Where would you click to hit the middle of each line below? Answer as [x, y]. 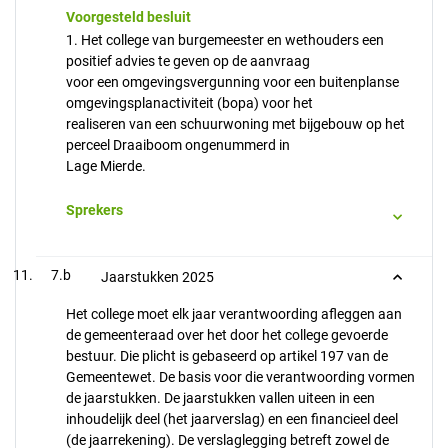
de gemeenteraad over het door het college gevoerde [227, 335]
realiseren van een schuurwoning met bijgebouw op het [235, 124]
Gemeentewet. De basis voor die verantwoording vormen [240, 377]
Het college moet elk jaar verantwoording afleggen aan [234, 314]
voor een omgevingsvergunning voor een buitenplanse [232, 82]
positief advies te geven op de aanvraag [188, 61]
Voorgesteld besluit [128, 17]
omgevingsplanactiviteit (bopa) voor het [189, 103]
